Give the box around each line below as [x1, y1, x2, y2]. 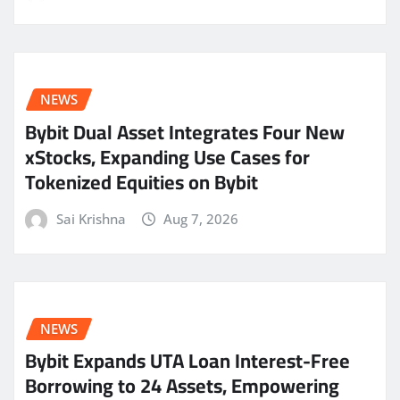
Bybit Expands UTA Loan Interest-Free [25, 342, 350, 380]
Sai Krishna [55, 210, 126, 229]
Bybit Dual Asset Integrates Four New [25, 113, 345, 152]
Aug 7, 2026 [163, 210, 239, 229]
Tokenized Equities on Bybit [25, 163, 258, 202]
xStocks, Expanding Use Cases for [25, 138, 310, 177]
